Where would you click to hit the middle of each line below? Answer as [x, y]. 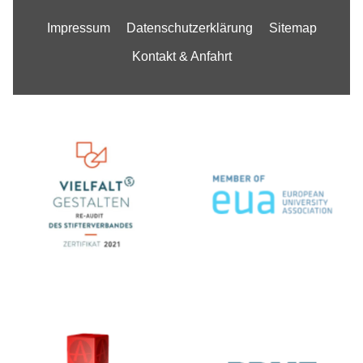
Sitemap [293, 28]
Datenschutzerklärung [189, 28]
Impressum [78, 28]
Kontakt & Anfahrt [181, 56]
